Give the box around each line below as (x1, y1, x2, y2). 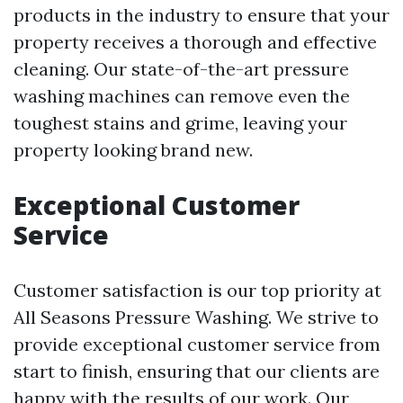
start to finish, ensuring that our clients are (13, 360, 380, 382)
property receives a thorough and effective (13, 31, 377, 53)
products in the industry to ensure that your (13, 4, 390, 26)
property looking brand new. (13, 139, 253, 161)
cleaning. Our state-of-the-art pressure (13, 58, 349, 80)
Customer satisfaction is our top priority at (13, 279, 381, 301)
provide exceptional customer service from (13, 333, 381, 355)
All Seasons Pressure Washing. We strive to (13, 306, 379, 328)
